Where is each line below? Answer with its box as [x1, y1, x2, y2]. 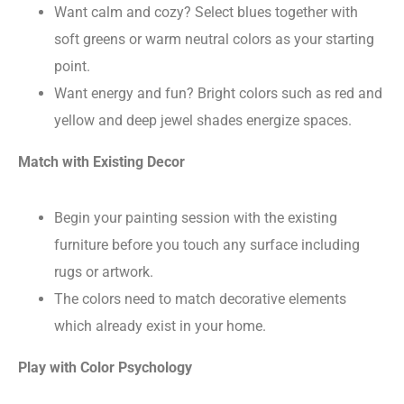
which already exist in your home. [54, 317, 266, 335]
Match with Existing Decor [18, 153, 185, 171]
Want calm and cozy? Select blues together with [54, 4, 358, 22]
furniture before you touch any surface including [54, 236, 360, 254]
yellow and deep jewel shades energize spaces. [54, 112, 352, 130]
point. [54, 58, 90, 76]
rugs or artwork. [54, 263, 153, 281]
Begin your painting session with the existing [54, 209, 337, 227]
